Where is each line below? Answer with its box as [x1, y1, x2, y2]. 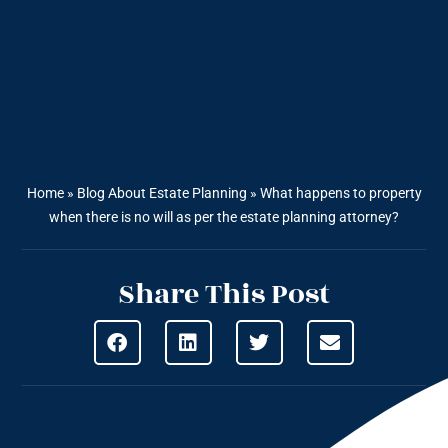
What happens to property [259, 185, 422, 202]
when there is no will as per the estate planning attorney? [49, 209, 399, 226]
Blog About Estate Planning [76, 185, 247, 202]
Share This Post [118, 273, 330, 317]
